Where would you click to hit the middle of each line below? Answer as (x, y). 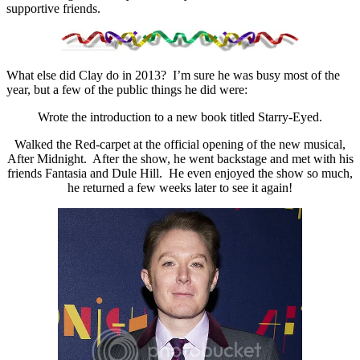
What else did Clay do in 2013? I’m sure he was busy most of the (173, 76)
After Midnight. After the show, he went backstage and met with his (180, 159)
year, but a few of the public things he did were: (127, 90)
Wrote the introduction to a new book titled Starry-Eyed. (180, 117)
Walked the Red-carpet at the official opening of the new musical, (180, 145)
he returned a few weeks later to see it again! (180, 188)
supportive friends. (53, 9)
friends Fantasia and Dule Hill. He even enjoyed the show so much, (180, 174)
